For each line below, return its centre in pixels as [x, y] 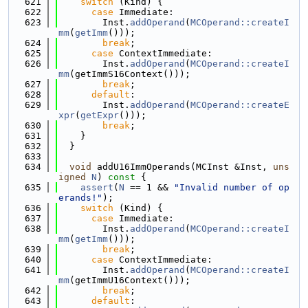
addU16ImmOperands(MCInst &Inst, [182, 167]
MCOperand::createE [240, 105]
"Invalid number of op [232, 187]
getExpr [100, 115]
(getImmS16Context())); [130, 74]
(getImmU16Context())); [130, 280]
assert [97, 187]
